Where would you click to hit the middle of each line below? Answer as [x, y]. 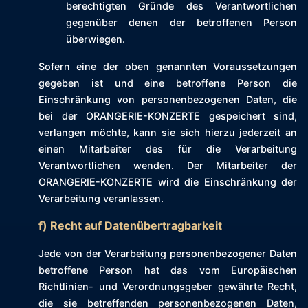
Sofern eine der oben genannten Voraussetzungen [168, 67]
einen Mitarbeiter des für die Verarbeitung [168, 149]
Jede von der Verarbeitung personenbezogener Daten [168, 254]
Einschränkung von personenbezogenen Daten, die [168, 100]
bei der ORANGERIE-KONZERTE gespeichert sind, [168, 116]
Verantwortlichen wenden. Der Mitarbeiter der [168, 166]
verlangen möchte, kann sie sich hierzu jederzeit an [168, 133]
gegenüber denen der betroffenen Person [181, 23]
